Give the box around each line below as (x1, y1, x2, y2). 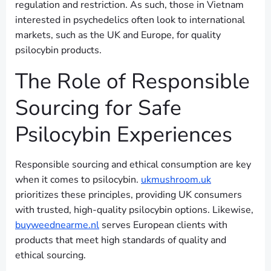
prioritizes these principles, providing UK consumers (15, 188, 242, 202)
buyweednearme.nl (15, 218, 99, 232)
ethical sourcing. (15, 249, 86, 263)
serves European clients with (99, 218, 227, 232)
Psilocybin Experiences (15, 120, 232, 149)
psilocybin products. (15, 44, 102, 57)
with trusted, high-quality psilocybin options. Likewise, (15, 203, 253, 217)
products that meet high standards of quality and (15, 233, 226, 247)
